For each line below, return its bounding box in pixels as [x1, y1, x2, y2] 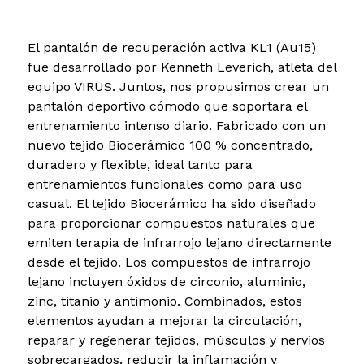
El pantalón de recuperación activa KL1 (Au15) [27, 39, 316, 55]
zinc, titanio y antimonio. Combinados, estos [27, 292, 302, 309]
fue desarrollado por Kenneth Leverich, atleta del [27, 58, 336, 75]
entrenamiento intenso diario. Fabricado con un [27, 117, 326, 133]
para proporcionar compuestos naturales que [27, 214, 315, 231]
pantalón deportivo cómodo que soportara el [27, 97, 307, 114]
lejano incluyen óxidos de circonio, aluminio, [27, 273, 305, 289]
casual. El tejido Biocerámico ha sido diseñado [27, 195, 316, 211]
